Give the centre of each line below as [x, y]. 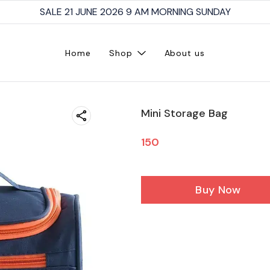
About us [184, 53]
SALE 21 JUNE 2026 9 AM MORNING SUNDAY [135, 12]
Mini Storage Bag [184, 114]
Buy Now [218, 190]
